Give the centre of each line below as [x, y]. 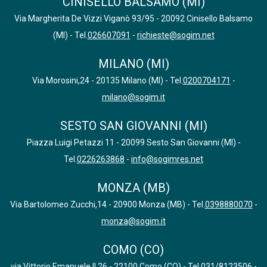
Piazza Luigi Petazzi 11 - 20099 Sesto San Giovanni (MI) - [133, 142]
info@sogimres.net [167, 159]
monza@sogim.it [133, 221]
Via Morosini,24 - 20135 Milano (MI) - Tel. [107, 80]
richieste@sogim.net [176, 35]
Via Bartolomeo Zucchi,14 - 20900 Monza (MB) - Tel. [107, 204]
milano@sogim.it [133, 97]
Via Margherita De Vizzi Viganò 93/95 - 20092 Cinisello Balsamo [133, 18]
